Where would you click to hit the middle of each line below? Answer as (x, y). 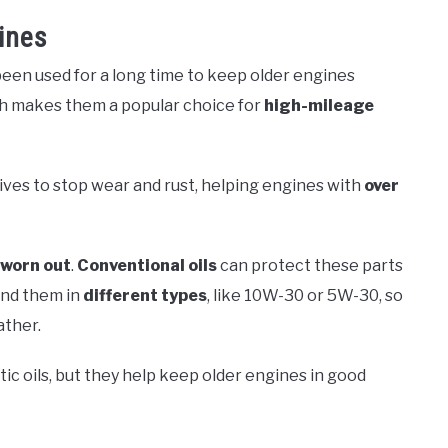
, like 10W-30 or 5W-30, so (305, 296)
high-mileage (319, 106)
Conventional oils (147, 266)
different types (145, 296)
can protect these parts (310, 266)
